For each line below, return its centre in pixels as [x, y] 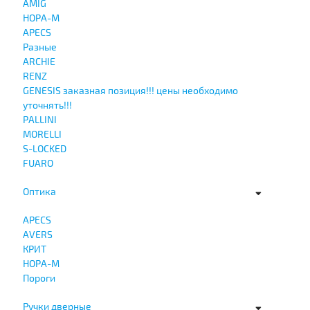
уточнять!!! [47, 104]
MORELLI [42, 134]
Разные [39, 46]
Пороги [39, 277]
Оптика [39, 191]
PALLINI [39, 119]
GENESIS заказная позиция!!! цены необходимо [130, 90]
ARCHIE [39, 61]
